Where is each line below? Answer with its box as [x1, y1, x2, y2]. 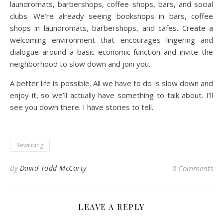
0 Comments [172, 163, 213, 173]
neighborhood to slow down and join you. [10, 58, 150, 69]
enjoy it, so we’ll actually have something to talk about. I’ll [10, 90, 213, 100]
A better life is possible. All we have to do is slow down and [10, 78, 213, 88]
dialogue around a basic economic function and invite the [10, 46, 213, 57]
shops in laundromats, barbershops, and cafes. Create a [10, 22, 213, 33]
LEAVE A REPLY [78, 201, 145, 212]
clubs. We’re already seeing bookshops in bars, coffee [10, 10, 213, 21]
